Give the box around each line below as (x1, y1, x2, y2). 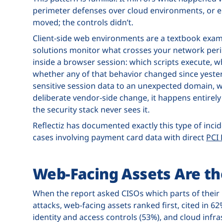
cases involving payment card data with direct (33, 131, 206, 143)
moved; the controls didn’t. (33, 16, 133, 28)
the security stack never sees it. (33, 104, 150, 115)
